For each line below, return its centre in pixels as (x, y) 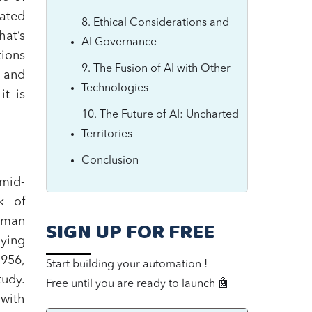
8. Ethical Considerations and (155, 23)
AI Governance (119, 42)
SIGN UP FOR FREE (130, 233)
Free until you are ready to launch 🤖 (138, 284)
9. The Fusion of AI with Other (156, 69)
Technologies (115, 88)
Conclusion (110, 161)
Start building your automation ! (127, 265)
